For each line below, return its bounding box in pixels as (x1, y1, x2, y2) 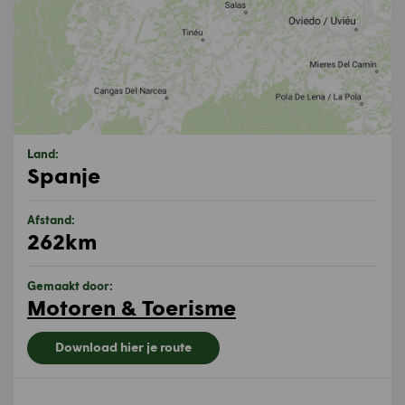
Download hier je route (55, 339, 192, 354)
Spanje (27, 162, 100, 188)
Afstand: (27, 212, 75, 227)
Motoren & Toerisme (27, 294, 236, 320)
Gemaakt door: (27, 278, 113, 293)
